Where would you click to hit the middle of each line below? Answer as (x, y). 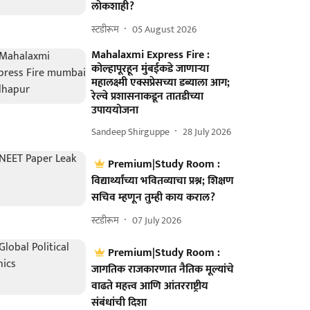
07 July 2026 (157, 220)
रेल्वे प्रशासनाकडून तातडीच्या (148, 97)
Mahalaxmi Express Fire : (151, 55)
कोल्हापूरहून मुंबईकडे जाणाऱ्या (151, 69)
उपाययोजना (115, 110)
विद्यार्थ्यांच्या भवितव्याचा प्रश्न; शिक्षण (163, 181)
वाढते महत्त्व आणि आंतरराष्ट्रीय (150, 286)
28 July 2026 (207, 131)
